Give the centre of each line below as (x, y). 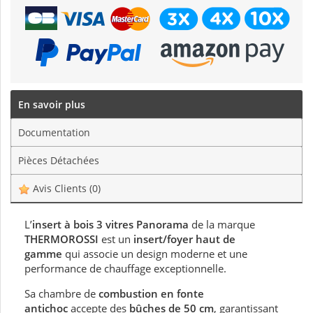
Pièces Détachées (59, 161)
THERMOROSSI (61, 239)
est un (116, 239)
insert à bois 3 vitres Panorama (112, 225)
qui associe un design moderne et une (155, 254)
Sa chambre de (61, 294)
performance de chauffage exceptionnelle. (125, 269)
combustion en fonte (151, 294)
